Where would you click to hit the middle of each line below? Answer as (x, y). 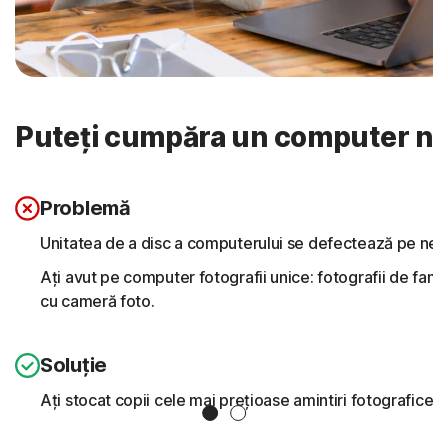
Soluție (73, 364)
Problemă (85, 207)
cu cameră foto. (97, 300)
